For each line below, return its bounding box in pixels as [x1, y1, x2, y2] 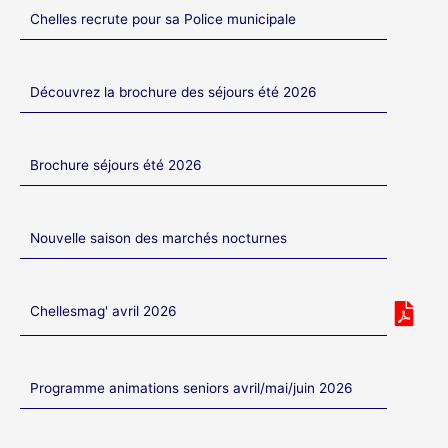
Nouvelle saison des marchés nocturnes [30, 230, 287, 246]
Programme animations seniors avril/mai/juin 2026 [30, 380, 353, 396]
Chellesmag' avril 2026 [30, 303, 177, 319]
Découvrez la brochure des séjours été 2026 [30, 84, 317, 100]
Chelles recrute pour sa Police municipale [30, 11, 296, 27]
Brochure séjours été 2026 [30, 157, 202, 173]
